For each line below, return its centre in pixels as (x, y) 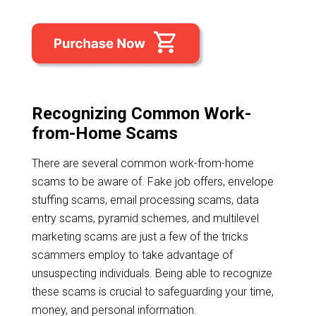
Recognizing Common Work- (141, 113)
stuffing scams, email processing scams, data (145, 200)
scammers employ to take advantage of (132, 255)
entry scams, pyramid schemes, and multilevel (145, 218)
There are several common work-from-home (142, 163)
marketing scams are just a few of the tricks (140, 236)
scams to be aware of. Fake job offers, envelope (152, 181)
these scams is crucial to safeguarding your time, (152, 291)
